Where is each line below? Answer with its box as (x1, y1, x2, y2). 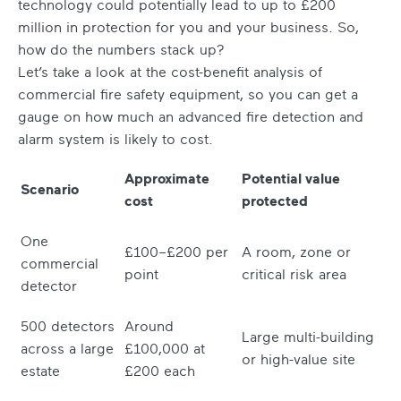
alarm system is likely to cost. (18, 130, 213, 149)
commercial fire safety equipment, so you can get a (18, 85, 358, 104)
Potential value (242, 169, 340, 188)
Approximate (124, 169, 209, 188)
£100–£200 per (124, 243, 228, 261)
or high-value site (242, 350, 355, 369)
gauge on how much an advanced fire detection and (18, 107, 363, 126)
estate (21, 362, 60, 380)
